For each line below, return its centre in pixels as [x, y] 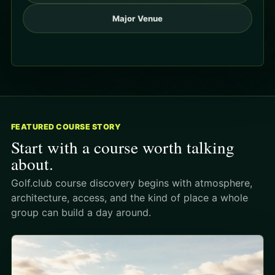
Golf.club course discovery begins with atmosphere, [132, 183]
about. [32, 164]
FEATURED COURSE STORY [66, 127]
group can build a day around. [81, 213]
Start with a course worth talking [123, 147]
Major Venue [137, 19]
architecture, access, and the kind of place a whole [130, 198]
